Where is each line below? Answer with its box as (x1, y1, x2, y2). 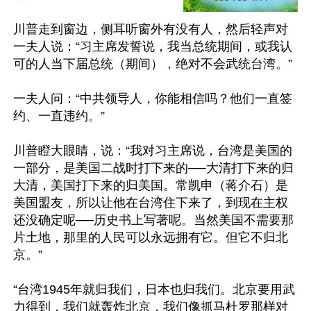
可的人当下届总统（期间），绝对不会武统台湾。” (13, 57, 292, 71)
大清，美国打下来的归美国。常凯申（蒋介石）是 (13, 178, 288, 192)
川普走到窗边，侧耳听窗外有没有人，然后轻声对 (13, 22, 288, 36)
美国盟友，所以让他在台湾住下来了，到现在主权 (13, 196, 288, 210)
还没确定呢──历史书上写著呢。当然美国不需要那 (13, 213, 294, 227)
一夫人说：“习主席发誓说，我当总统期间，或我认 (13, 40, 292, 53)
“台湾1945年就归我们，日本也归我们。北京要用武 (13, 283, 295, 296)
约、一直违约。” (13, 109, 105, 123)
